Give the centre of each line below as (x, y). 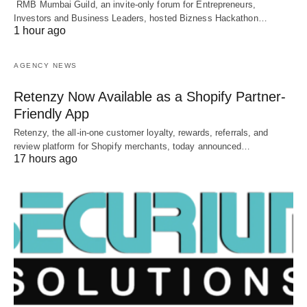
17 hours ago (46, 159)
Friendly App (51, 114)
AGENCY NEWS (46, 66)
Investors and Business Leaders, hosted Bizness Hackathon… (140, 19)
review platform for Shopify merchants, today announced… (132, 147)
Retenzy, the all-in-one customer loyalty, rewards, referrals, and (141, 133)
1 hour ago (40, 31)
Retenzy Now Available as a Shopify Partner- (150, 97)
